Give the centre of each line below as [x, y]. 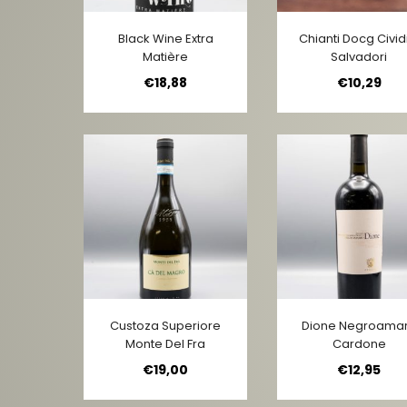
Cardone [359, 343]
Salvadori [359, 56]
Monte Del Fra [166, 343]
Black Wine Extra [165, 38]
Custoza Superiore [166, 325]
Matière [166, 56]
